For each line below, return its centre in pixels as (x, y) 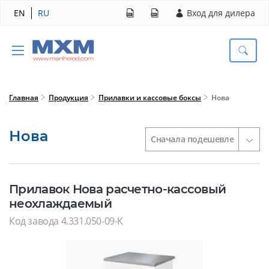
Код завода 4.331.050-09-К (66, 221)
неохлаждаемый (60, 204)
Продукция (68, 98)
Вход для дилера (221, 13)
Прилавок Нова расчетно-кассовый (118, 189)
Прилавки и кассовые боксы (150, 98)
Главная (24, 98)
